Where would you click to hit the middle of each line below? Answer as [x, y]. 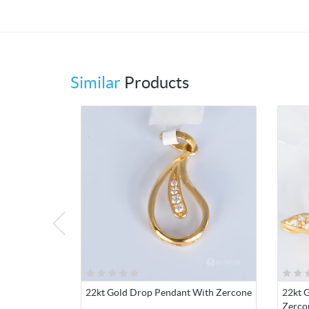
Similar [96, 83]
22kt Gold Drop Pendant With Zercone [169, 293]
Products [155, 83]
